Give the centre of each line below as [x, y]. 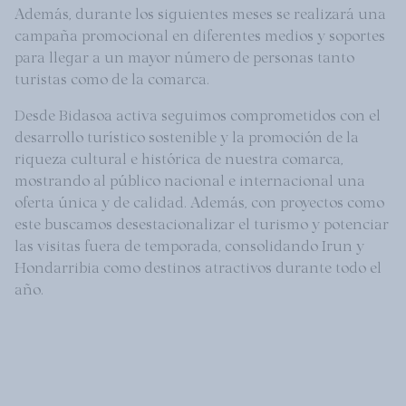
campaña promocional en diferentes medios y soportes [200, 34]
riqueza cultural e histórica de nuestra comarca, [179, 157]
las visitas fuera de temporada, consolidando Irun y [189, 244]
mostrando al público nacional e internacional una [190, 179]
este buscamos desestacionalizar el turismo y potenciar [202, 222]
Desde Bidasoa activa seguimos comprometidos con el [198, 114]
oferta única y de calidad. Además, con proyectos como [199, 201]
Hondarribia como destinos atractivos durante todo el [198, 266]
